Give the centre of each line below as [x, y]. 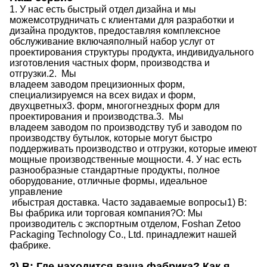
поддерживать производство [73, 148]
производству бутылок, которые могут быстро [111, 138]
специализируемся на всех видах [84, 95]
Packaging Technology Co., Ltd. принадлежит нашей [123, 234]
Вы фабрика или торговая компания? [93, 213]
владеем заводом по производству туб [95, 127]
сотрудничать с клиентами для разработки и [137, 20]
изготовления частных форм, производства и [110, 63]
